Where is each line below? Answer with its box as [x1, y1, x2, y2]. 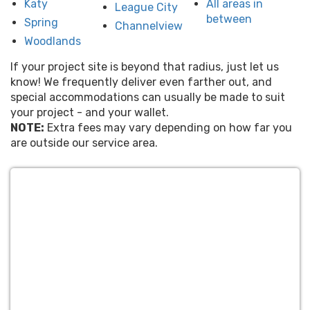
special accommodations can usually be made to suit [10, 90, 285, 104]
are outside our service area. [10, 136, 158, 149]
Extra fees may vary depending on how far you [44, 120, 292, 134]
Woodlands [24, 34, 81, 48]
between [206, 12, 252, 26]
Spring [24, 15, 58, 29]
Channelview [115, 19, 183, 33]
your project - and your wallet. [10, 105, 169, 119]
